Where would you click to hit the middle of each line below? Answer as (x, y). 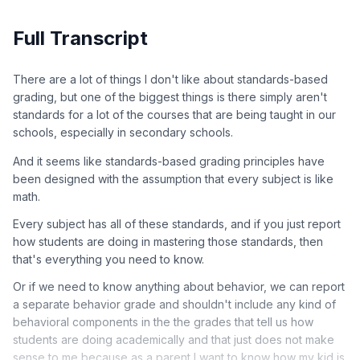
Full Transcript (80, 38)
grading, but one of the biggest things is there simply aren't (170, 96)
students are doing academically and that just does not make (174, 339)
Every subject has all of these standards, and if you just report (177, 223)
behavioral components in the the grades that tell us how (163, 321)
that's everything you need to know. (108, 259)
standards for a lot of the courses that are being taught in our (174, 114)
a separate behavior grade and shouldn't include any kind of (174, 304)
